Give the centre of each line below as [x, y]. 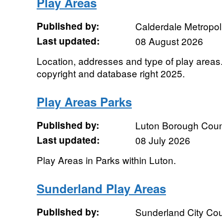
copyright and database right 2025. [111, 73]
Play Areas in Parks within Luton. [106, 160]
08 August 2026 [169, 41]
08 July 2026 [163, 140]
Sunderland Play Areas [101, 188]
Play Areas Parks [84, 102]
